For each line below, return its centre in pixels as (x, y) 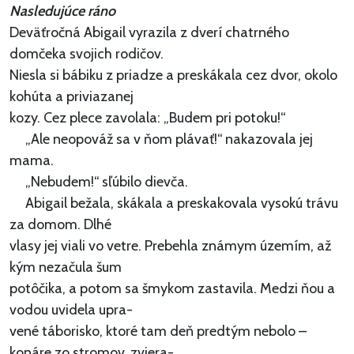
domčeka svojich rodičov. (87, 54)
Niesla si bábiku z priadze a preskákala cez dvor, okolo (173, 75)
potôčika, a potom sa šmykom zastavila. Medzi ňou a (172, 289)
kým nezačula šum (66, 267)
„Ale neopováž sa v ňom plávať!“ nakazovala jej (161, 139)
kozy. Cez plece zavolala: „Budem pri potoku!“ (147, 118)
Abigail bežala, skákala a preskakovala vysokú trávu (174, 203)
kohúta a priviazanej (72, 97)
